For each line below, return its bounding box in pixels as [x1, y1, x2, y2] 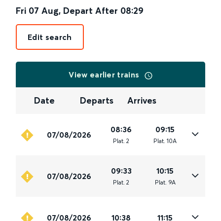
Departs [80, 95, 114, 107]
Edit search [28, 32, 72, 42]
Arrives [127, 95, 156, 107]
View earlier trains [69, 70, 142, 79]
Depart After [63, 5, 118, 16]
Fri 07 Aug [16, 5, 59, 16]
